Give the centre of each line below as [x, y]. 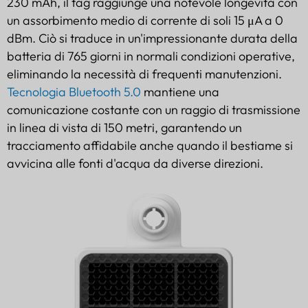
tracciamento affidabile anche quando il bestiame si [150, 145]
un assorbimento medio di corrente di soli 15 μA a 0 [145, 20]
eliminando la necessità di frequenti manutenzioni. [144, 74]
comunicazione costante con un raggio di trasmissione [154, 109]
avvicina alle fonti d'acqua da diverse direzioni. [135, 163]
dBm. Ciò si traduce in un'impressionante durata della [152, 38]
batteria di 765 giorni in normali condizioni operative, [151, 56]
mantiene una [180, 91]
